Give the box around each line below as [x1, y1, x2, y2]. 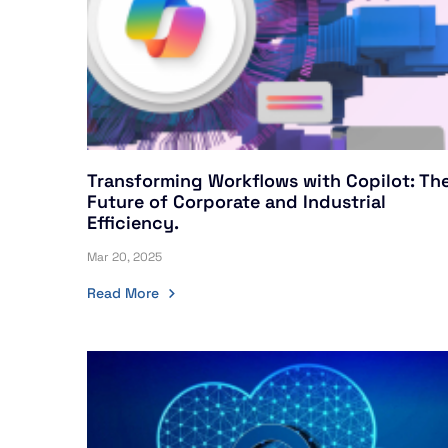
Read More [87, 283, 159, 302]
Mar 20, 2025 [87, 249, 162, 265]
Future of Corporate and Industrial [87, 190, 386, 213]
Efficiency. [87, 211, 179, 234]
